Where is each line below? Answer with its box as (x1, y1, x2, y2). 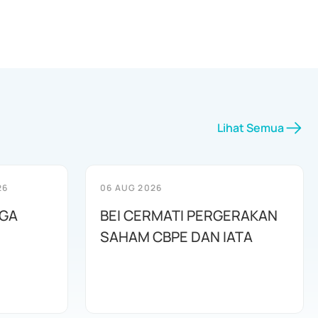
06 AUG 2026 (100, 182, 163, 194)
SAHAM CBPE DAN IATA (100, 227, 253, 246)
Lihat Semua (217, 120, 284, 136)
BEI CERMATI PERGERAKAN (100, 206, 278, 225)
